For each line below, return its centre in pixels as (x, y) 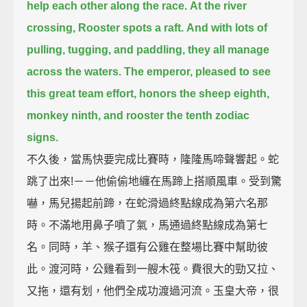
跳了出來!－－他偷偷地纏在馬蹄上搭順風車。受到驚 (155, 181)
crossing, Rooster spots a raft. (106, 27)
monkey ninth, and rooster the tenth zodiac (138, 115)
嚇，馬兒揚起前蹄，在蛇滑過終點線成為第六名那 (148, 203)
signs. (43, 137)
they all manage (229, 49)
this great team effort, (82, 93)
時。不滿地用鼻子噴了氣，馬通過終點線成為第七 (148, 225)
